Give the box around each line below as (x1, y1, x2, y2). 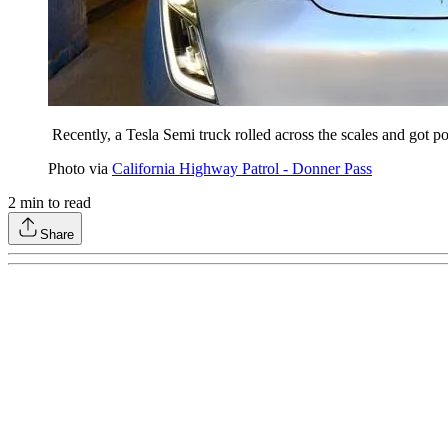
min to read (16, 194, 91, 212)
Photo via (48, 160, 112, 178)
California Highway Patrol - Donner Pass (112, 160, 372, 178)
